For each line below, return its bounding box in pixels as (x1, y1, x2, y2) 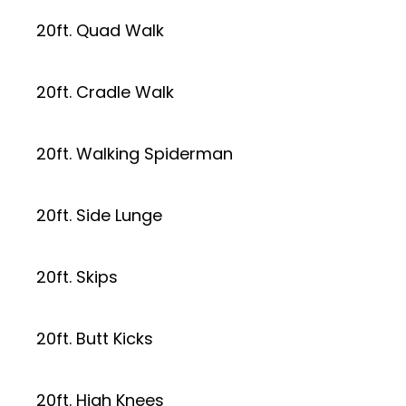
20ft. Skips (36, 266, 118, 288)
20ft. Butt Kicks (36, 327, 153, 350)
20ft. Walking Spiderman (36, 142, 233, 165)
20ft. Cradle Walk (36, 81, 174, 103)
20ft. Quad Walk (36, 19, 164, 42)
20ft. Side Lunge (36, 204, 162, 227)
